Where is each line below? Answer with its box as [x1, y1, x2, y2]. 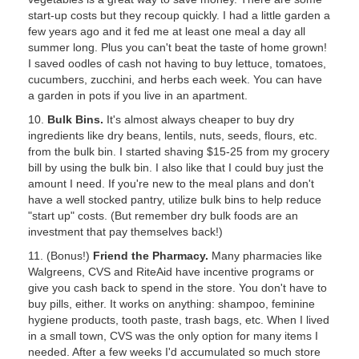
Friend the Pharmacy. [93, 249, 208, 262]
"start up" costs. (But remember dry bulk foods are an [28, 209, 298, 222]
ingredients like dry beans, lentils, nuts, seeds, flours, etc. [28, 129, 317, 142]
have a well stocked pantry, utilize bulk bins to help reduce [28, 193, 321, 206]
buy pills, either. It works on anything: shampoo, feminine [28, 297, 315, 310]
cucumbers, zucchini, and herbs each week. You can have [28, 73, 322, 86]
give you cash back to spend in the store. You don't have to [28, 281, 327, 294]
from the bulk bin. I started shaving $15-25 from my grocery [28, 145, 329, 158]
